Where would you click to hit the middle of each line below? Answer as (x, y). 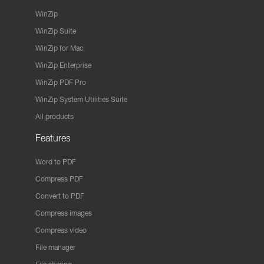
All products (55, 116)
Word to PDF (56, 162)
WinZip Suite (56, 31)
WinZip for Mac (59, 48)
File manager (55, 247)
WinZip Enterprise (63, 65)
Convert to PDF (60, 196)
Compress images (64, 213)
